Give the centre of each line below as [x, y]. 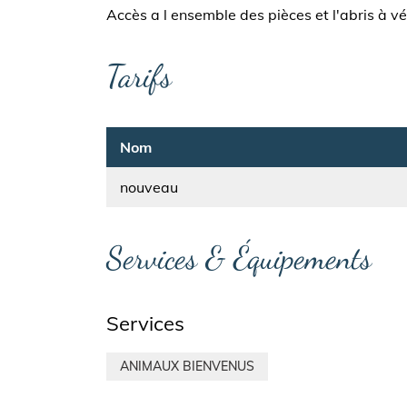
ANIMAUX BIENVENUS [187, 366]
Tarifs [139, 76]
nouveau [149, 187]
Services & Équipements [239, 258]
